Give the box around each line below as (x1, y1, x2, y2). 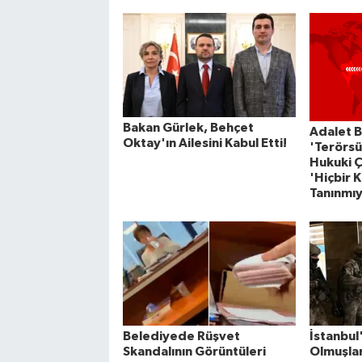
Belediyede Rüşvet (122, 330, 240, 343)
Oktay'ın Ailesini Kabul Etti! (122, 137, 287, 150)
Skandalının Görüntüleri (122, 345, 266, 359)
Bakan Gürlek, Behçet (122, 121, 254, 135)
